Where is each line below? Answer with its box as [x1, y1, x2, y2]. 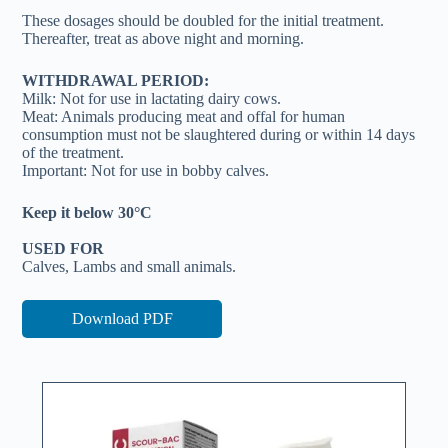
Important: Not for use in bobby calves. [22, 162, 270, 179]
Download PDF [71, 310, 173, 327]
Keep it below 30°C [22, 204, 153, 221]
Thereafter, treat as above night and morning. [22, 30, 305, 47]
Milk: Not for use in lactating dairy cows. [22, 90, 282, 107]
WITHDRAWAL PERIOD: [22, 72, 210, 89]
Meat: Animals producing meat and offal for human [22, 108, 346, 125]
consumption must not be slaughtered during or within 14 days [22, 126, 416, 143]
